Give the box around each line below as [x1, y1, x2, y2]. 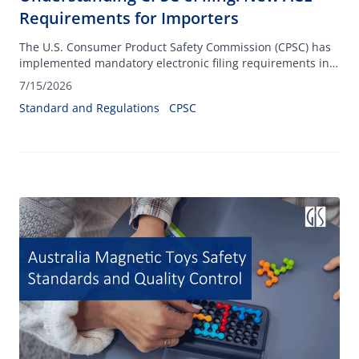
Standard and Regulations [19, 100, 159, 115]
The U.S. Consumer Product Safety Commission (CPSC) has [19, 39, 331, 54]
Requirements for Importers [19, 7, 239, 29]
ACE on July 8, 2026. [19, 71, 127, 87]
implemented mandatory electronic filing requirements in [19, 55, 329, 71]
